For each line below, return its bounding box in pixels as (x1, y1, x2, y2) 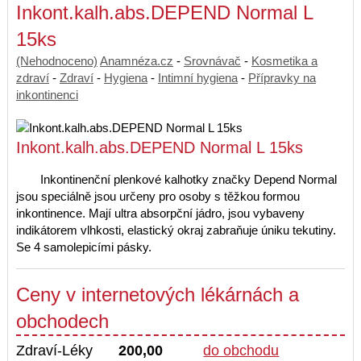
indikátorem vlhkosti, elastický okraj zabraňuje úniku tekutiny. (16, 223, 336, 238)
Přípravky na (248, 71, 316, 85)
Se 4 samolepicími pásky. (16, 240, 151, 255)
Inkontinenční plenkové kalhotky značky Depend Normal (40, 172, 337, 187)
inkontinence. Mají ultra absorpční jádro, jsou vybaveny (16, 206, 305, 221)
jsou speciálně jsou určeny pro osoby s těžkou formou (16, 189, 300, 204)
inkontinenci (16, 88, 78, 102)
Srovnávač (184, 54, 241, 68)
